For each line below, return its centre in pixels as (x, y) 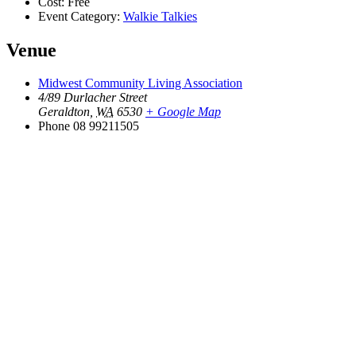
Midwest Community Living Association (140, 83)
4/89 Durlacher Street (93, 98)
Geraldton (64, 112)
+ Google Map (183, 112)
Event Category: (79, 16)
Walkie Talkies (160, 16)
